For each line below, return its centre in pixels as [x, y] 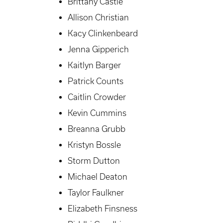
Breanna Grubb [97, 129]
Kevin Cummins [97, 113]
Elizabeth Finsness [103, 209]
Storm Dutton [94, 161]
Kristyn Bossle [94, 145]
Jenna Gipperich [98, 50]
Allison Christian [98, 18]
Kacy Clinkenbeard [103, 34]
